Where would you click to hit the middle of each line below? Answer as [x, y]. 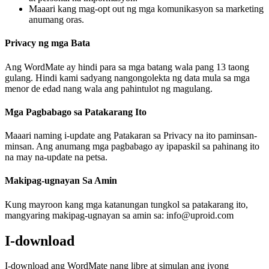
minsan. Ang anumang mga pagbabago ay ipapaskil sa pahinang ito [132, 147]
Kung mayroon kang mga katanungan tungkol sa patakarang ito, [126, 204]
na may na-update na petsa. [56, 157]
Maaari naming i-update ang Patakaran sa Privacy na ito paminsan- [131, 136]
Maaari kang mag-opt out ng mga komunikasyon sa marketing [146, 9]
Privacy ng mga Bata [47, 43]
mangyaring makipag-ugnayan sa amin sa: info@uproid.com [119, 215]
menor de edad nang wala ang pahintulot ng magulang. [109, 88]
